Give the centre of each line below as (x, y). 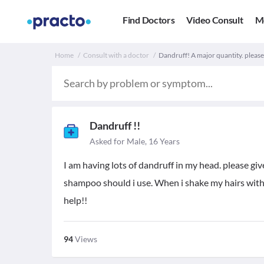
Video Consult (215, 20)
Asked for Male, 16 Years (135, 141)
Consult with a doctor (116, 55)
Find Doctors (149, 20)
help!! (75, 200)
